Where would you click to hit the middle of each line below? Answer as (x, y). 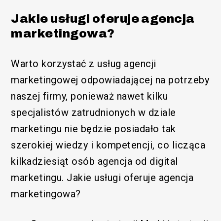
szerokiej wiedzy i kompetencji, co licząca (108, 145)
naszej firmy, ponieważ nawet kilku (90, 96)
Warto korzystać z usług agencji (84, 63)
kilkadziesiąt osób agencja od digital (94, 161)
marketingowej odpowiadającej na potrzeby (110, 80)
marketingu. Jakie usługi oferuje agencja (102, 177)
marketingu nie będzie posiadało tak (93, 129)
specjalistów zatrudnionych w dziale (93, 112)
